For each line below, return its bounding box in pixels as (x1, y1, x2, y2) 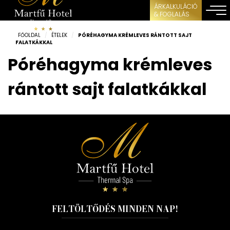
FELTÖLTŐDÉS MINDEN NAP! (52, 202, 178, 215)
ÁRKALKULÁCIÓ (154, 2, 198, 11)
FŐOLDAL (18, 32, 41, 39)
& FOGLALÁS (154, 10, 189, 18)
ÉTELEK (51, 32, 67, 39)
